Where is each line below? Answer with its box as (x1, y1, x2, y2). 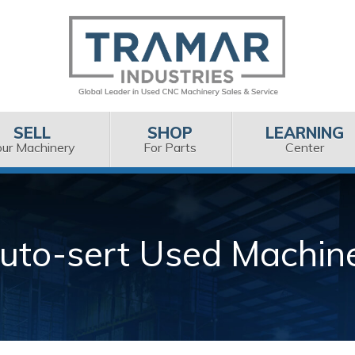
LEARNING (265, 122, 344, 143)
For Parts (143, 139, 197, 155)
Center (284, 139, 324, 155)
